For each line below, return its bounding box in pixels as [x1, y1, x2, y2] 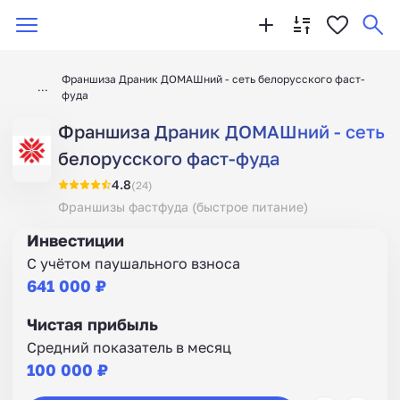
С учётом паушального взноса [27, 254, 240, 272]
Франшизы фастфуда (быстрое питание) [57, 199, 308, 214]
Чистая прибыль [27, 314, 158, 334]
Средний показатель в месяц [27, 338, 231, 356]
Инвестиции [27, 230, 124, 250]
